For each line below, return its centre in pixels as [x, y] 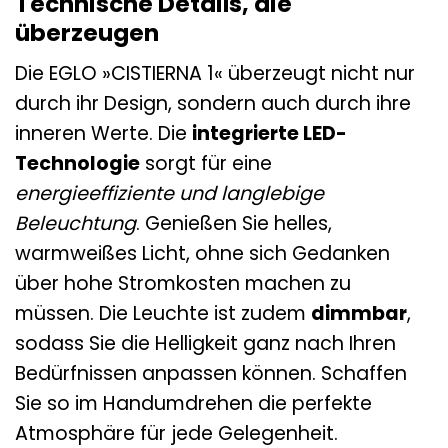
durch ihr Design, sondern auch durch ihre [213, 104]
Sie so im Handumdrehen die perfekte [193, 404]
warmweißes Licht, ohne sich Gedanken [202, 254]
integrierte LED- [269, 134]
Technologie [77, 164]
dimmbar [359, 314]
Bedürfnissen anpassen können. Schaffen [211, 374]
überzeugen [87, 32]
